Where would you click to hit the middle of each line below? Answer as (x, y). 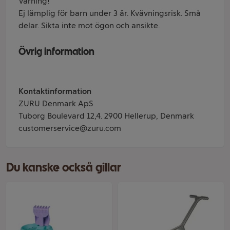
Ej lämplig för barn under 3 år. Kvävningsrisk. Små (110, 13)
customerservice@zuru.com (70, 128)
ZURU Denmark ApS (56, 103)
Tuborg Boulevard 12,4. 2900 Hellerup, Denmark (106, 116)
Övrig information (56, 51)
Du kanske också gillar (64, 167)
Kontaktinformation (55, 91)
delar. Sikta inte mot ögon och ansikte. (90, 25)
